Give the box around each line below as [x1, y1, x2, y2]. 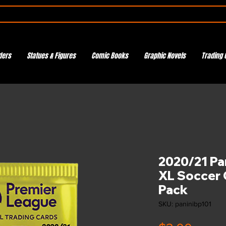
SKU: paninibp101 [158, 199, 211, 208]
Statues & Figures [26, 50, 76, 61]
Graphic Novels [143, 50, 186, 61]
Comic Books [91, 50, 128, 61]
